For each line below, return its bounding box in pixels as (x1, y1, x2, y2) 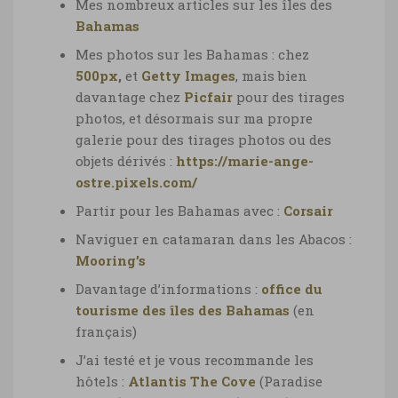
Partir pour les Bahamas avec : (76, 201, 283, 219)
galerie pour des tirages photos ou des (76, 130, 331, 148)
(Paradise (256, 371, 322, 390)
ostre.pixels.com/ (76, 172, 197, 191)
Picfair (184, 87, 233, 106)
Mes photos (76, 44, 157, 63)
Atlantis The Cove (128, 371, 256, 390)
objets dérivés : (76, 151, 176, 170)
